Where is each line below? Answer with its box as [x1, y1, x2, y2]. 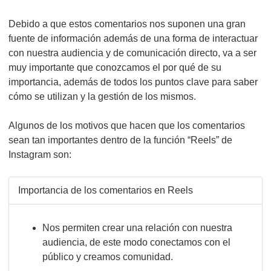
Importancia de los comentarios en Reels [18, 185, 193, 195]
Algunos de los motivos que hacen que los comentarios [8, 120, 245, 131]
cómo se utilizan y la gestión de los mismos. [8, 91, 196, 102]
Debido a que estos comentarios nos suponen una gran [8, 19, 246, 29]
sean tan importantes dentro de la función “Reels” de [8, 135, 232, 145]
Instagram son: [8, 149, 71, 160]
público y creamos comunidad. [42, 252, 173, 262]
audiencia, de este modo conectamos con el [42, 237, 230, 247]
